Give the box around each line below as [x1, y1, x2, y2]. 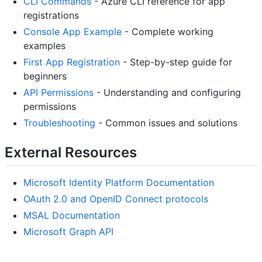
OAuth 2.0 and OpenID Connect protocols [23, 193, 208, 205]
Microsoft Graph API [23, 226, 113, 238]
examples [23, 40, 65, 52]
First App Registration [23, 56, 120, 68]
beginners [23, 70, 67, 82]
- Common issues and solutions [95, 117, 237, 129]
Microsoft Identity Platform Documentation [23, 177, 214, 189]
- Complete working [122, 26, 213, 38]
